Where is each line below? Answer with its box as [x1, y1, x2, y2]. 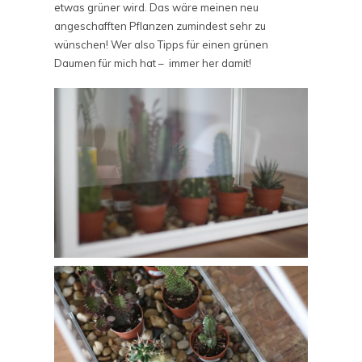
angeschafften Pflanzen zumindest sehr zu [54, 19, 266, 32]
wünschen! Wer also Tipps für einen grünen [54, 37, 268, 51]
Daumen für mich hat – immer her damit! [54, 56, 251, 69]
